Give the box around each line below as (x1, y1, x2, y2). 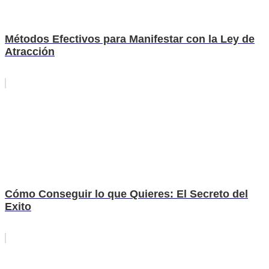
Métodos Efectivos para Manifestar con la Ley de (5, 33, 255, 46)
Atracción (5, 46, 55, 58)
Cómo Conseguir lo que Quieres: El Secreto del (5, 188, 248, 201)
